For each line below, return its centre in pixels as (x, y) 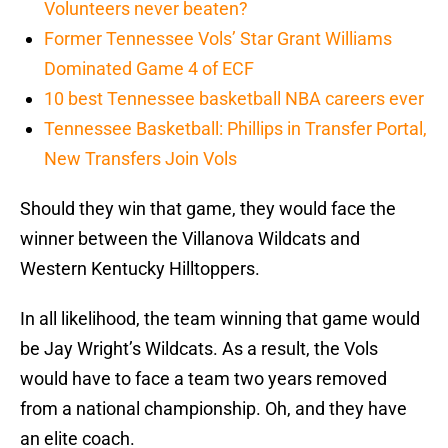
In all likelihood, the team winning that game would (220, 319)
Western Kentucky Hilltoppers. (140, 269)
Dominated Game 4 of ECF (149, 69)
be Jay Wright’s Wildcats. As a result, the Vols (199, 349)
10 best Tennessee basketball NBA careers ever (234, 99)
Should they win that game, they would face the (208, 209)
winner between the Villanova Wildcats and (190, 239)
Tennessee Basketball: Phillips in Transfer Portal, (235, 129)
